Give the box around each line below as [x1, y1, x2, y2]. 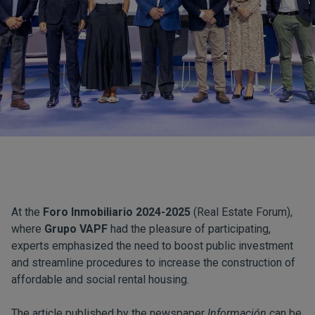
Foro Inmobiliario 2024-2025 [43, 205, 191, 219]
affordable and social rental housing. [11, 273, 189, 286]
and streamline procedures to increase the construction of [11, 256, 295, 269]
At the [11, 205, 43, 219]
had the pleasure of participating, [108, 222, 271, 236]
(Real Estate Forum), [191, 205, 292, 219]
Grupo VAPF [44, 222, 108, 236]
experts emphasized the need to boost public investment [11, 239, 293, 252]
